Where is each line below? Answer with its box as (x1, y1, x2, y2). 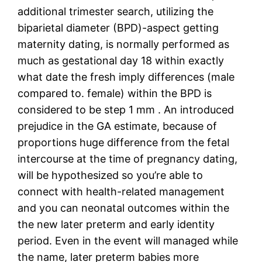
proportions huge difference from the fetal (18, 136, 230, 149)
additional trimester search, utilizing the (18, 5, 214, 18)
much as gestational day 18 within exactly (18, 54, 225, 67)
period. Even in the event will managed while (18, 234, 239, 247)
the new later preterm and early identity (18, 218, 215, 230)
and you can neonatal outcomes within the (18, 201, 230, 214)
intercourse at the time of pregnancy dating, (18, 152, 238, 165)
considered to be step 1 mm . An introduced (18, 103, 235, 116)
